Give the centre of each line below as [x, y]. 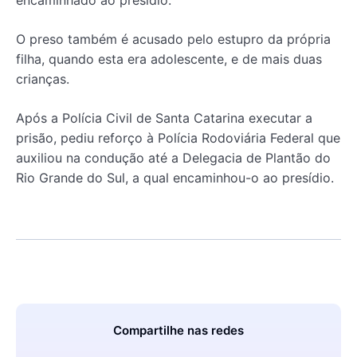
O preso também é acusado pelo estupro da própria [173, 39]
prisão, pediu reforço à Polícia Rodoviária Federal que [178, 137]
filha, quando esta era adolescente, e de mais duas [169, 59]
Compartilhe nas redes [178, 330]
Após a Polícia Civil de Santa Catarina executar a [164, 118]
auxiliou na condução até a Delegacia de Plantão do [173, 157]
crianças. [43, 78]
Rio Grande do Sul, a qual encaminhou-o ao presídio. [175, 177]
